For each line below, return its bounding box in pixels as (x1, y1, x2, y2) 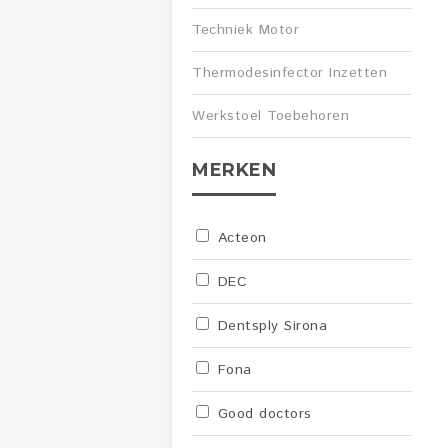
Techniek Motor (192, 20, 299, 40)
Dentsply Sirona (212, 316, 327, 336)
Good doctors (212, 404, 312, 424)
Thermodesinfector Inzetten (192, 63, 387, 83)
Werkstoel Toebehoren (192, 106, 349, 126)
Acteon (212, 228, 267, 248)
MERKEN (192, 159, 276, 181)
